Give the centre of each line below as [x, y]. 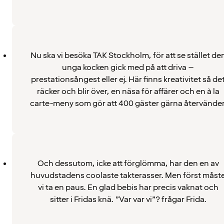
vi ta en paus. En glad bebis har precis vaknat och [128, 187]
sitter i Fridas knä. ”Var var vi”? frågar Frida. [128, 199]
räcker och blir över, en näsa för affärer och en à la [128, 91]
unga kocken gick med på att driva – [128, 67]
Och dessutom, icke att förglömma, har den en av [128, 163]
